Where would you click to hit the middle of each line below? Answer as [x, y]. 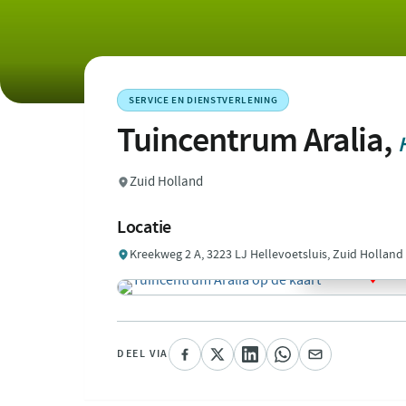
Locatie [144, 227]
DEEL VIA [143, 353]
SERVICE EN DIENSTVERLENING [203, 100]
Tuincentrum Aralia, [258, 140]
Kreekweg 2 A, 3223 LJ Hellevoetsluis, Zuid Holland [266, 254]
